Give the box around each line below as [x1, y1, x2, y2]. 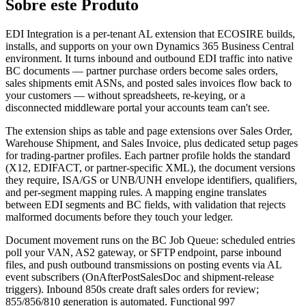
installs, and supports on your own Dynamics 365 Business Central [5, 40, 294, 53]
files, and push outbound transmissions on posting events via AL [5, 259, 281, 271]
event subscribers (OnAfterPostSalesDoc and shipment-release [5, 271, 274, 283]
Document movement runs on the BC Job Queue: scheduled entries [5, 234, 295, 247]
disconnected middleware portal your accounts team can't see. [5, 102, 270, 114]
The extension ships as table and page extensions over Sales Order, [5, 125, 292, 137]
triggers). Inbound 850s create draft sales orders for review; [5, 283, 259, 296]
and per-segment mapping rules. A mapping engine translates [5, 186, 266, 199]
